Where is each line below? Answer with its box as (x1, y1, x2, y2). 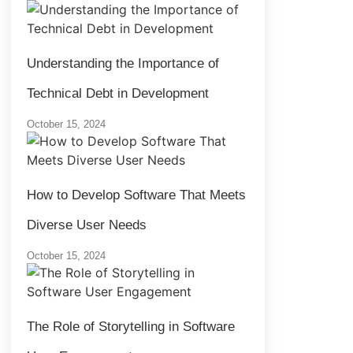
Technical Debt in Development (27, 85, 209, 101)
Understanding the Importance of (27, 55, 219, 71)
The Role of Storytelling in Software (27, 318, 235, 334)
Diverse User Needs (27, 217, 147, 232)
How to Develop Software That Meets (27, 187, 246, 203)
